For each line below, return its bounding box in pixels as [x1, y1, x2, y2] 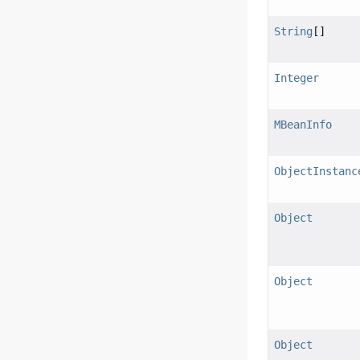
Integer [274, 72, 320, 85]
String [274, 25, 313, 39]
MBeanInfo [274, 118, 333, 132]
